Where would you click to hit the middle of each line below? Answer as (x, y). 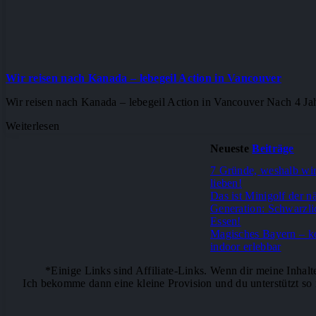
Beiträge (273, 148)
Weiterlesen (33, 126)
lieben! (226, 183)
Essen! (225, 221)
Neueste (231, 148)
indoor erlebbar (245, 246)
